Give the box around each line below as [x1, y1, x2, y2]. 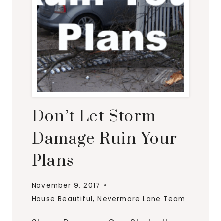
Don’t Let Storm [32, 107, 156, 127]
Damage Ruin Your [32, 129, 178, 149]
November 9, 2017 [32, 181, 101, 190]
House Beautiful [32, 194, 93, 204]
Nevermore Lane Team [97, 194, 185, 204]
